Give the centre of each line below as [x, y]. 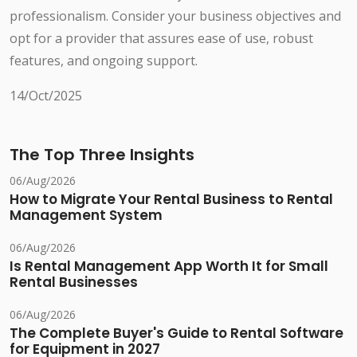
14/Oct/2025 [46, 96]
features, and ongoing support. [104, 61]
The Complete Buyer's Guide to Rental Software [177, 333]
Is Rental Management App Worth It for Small [169, 267]
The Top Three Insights [102, 155]
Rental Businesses [74, 282]
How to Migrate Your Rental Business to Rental [171, 200]
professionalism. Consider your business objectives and [175, 16]
